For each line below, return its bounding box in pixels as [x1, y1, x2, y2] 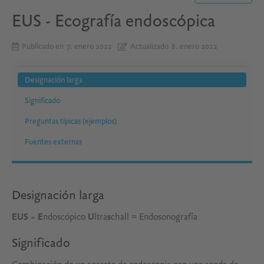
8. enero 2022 [171, 41, 217, 52]
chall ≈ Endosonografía [111, 212, 197, 223]
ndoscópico [43, 212, 88, 223]
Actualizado [130, 41, 169, 52]
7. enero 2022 [67, 41, 112, 52]
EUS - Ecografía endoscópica [12, 11, 215, 32]
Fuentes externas [25, 137, 82, 147]
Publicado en [22, 41, 64, 52]
